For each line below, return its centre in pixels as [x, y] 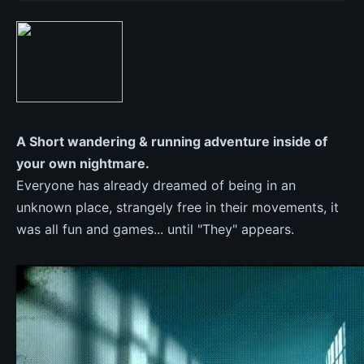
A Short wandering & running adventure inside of [172, 141]
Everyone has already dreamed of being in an [156, 185]
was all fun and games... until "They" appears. [155, 229]
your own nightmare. [83, 163]
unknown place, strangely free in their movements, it [178, 207]
